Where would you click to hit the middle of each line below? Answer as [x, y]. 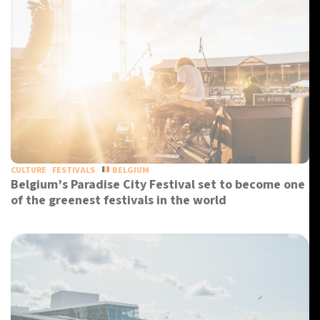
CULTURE [29, 170]
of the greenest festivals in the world [119, 200]
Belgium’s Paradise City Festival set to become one [158, 185]
